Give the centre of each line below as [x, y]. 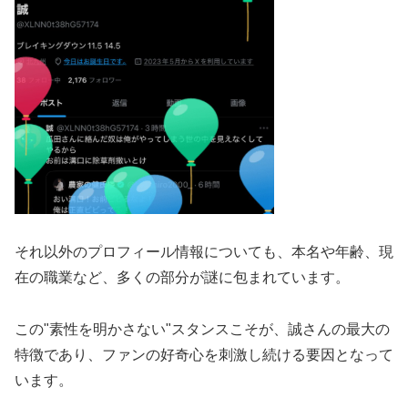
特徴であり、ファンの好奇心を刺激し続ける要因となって [204, 355]
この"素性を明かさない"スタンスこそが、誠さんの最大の [202, 330]
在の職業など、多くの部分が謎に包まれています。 [182, 278]
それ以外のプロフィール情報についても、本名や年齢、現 [204, 252]
